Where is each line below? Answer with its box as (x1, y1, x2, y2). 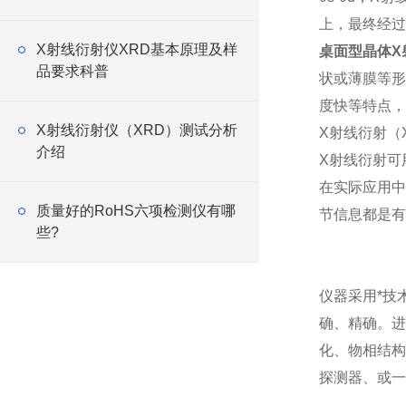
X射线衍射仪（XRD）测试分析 (36, 122, 237, 138)
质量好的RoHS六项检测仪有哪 (36, 203, 236, 218)
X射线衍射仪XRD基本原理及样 (36, 42, 237, 57)
